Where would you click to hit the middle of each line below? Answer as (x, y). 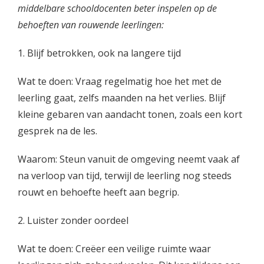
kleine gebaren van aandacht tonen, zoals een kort (130, 114)
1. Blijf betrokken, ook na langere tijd (99, 53)
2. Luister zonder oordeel (73, 220)
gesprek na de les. (57, 131)
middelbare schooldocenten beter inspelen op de (117, 8)
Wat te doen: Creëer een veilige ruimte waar (114, 249)
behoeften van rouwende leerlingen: (91, 25)
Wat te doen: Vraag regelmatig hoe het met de (120, 81)
